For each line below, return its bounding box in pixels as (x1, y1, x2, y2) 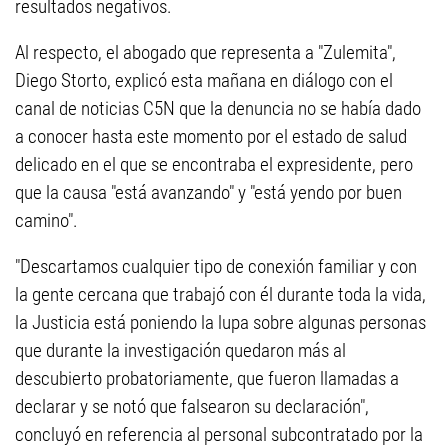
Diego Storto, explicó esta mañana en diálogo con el (15, 69, 393, 93)
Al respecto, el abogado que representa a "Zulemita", (15, 41, 396, 65)
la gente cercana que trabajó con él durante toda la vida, (15, 283, 426, 307)
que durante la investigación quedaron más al (15, 339, 346, 363)
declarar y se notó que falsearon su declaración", (15, 395, 369, 419)
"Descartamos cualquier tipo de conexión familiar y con (15, 255, 417, 279)
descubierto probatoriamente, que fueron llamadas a (15, 367, 399, 391)
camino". (15, 209, 78, 233)
